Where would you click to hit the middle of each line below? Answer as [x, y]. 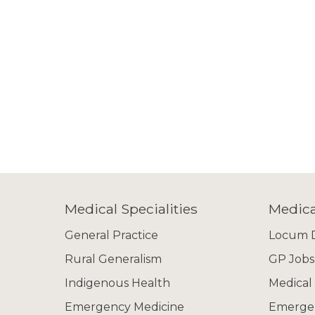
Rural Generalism [113, 259]
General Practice [111, 235]
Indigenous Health [117, 283]
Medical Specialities [131, 209]
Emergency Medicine [124, 307]
